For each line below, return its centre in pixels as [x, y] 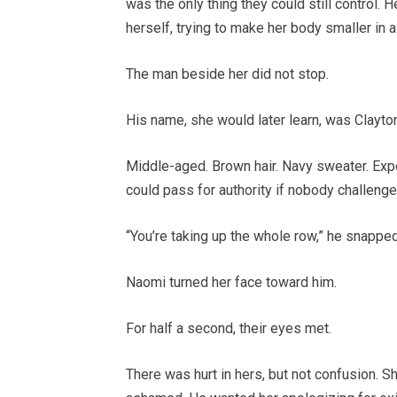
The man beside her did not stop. [227, 74]
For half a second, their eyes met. [229, 328]
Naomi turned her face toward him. [231, 282]
